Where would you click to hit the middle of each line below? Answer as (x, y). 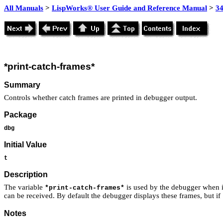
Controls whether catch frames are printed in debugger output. (101, 97)
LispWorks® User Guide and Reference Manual (129, 8)
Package (20, 115)
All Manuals (24, 8)
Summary (22, 85)
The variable (24, 187)
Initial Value (25, 145)
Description (26, 175)
